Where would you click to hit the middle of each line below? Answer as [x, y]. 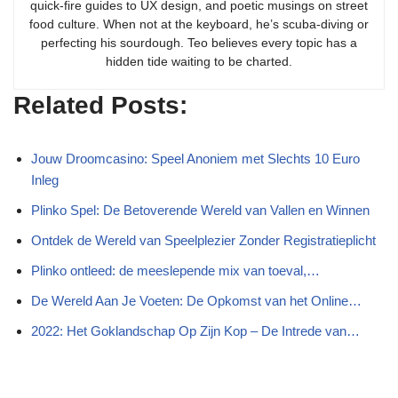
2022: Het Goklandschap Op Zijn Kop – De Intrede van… [195, 331]
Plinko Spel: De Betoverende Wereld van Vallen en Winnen [200, 210]
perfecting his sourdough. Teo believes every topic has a [199, 43]
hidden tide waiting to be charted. [199, 61]
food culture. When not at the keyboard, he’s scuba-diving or [199, 24]
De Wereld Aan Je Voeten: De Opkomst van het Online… [196, 301]
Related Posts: [100, 105]
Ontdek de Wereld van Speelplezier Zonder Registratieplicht [203, 240]
